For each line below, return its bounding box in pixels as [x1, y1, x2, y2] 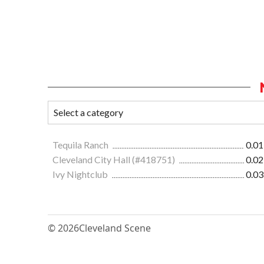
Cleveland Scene [79, 221, 151, 235]
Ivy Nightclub [52, 168, 110, 180]
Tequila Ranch [52, 138, 110, 150]
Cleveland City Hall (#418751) [52, 153, 177, 165]
